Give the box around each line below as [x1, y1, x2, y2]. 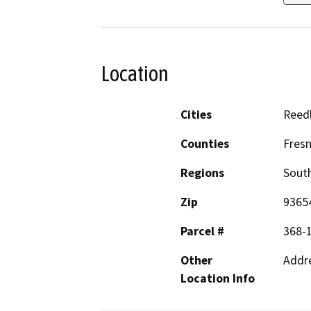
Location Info [180, 270, 255, 286]
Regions [180, 165, 224, 180]
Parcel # [180, 223, 224, 239]
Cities [180, 106, 212, 122]
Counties [180, 135, 229, 151]
